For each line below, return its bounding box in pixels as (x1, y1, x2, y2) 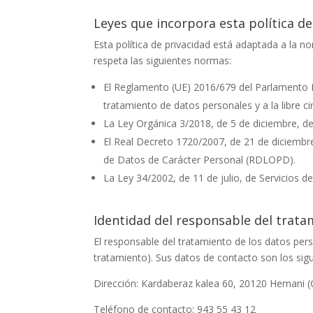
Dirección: (94, 276, 142, 290)
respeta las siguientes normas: (94, 53, 232, 67)
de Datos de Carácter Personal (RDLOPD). (103, 152, 296, 166)
